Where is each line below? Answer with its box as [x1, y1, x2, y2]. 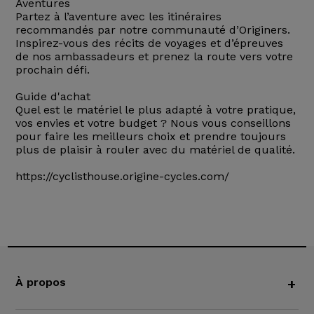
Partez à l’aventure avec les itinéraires [15, 10, 221, 24]
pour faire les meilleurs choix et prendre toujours [15, 130, 286, 144]
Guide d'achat [15, 90, 90, 104]
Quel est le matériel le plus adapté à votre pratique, [15, 103, 296, 117]
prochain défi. [15, 63, 90, 77]
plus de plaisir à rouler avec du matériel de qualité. [15, 143, 295, 157]
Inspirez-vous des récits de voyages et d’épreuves [15, 36, 283, 50]
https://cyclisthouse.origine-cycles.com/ [15, 170, 229, 184]
